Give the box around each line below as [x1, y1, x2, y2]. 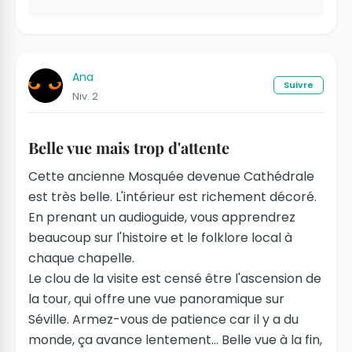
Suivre [284, 79, 313, 92]
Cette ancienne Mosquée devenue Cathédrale [28, 167, 314, 185]
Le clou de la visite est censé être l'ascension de [28, 269, 321, 288]
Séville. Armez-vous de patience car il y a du [28, 310, 299, 328]
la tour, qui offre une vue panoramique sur [28, 289, 284, 308]
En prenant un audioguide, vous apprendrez [28, 207, 295, 226]
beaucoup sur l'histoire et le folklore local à [28, 228, 292, 247]
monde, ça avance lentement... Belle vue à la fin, [28, 330, 322, 349]
